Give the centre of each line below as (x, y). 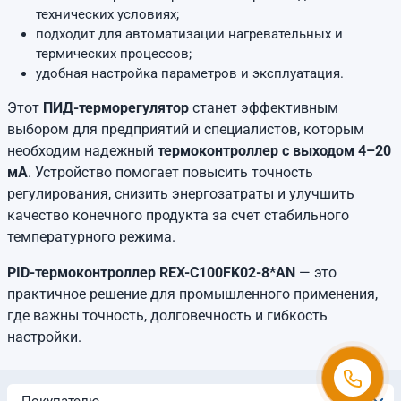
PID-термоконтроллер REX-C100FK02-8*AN (151, 273)
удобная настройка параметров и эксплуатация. (190, 73)
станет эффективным (264, 108)
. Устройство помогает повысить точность (171, 172)
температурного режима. (91, 237)
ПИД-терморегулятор (116, 108)
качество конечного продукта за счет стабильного (178, 215)
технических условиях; (107, 14)
